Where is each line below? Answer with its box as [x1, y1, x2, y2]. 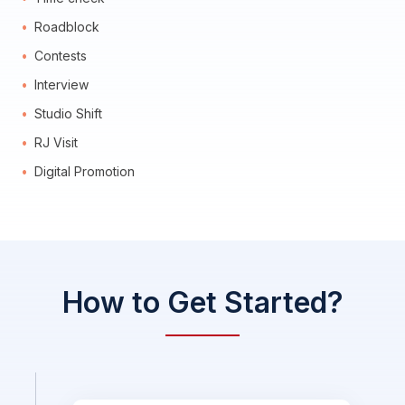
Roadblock [34, 18, 99, 34]
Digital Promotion [34, 163, 135, 179]
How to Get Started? [61, 284, 344, 320]
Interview [34, 76, 89, 92]
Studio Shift [34, 105, 102, 121]
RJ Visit [34, 134, 78, 150]
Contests [34, 47, 87, 63]
